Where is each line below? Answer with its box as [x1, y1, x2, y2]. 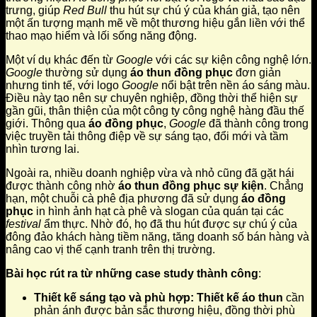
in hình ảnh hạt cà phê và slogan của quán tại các [33, 204, 284, 217]
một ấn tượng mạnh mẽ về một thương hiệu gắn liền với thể [6, 16, 305, 29]
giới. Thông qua [6, 117, 88, 129]
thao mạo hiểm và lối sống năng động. [6, 29, 197, 42]
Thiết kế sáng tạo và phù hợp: [34, 291, 194, 304]
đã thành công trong [206, 117, 309, 129]
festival [6, 217, 41, 230]
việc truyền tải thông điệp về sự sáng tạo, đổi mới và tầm [6, 129, 288, 142]
